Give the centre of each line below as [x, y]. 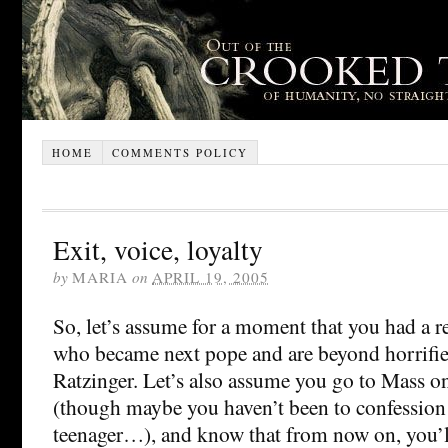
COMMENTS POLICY [179, 152]
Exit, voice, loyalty [158, 249]
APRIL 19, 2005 [210, 276]
